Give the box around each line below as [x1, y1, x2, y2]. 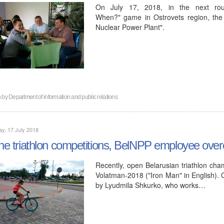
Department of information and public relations [8, 92, 117, 100]
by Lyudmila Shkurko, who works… [95, 179, 205, 189]
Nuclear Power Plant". [95, 21, 164, 31]
